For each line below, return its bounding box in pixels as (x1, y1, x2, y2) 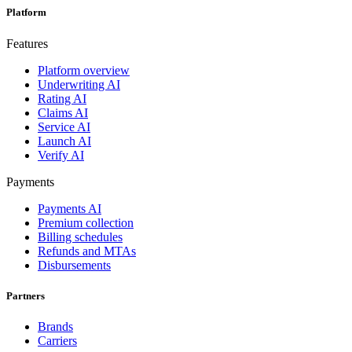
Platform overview (38, 63, 130, 77)
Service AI (38, 119, 90, 134)
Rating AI (38, 91, 86, 105)
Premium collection (38, 215, 134, 229)
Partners (6, 289, 45, 302)
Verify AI (38, 148, 84, 162)
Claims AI (38, 105, 88, 119)
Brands (38, 319, 73, 333)
